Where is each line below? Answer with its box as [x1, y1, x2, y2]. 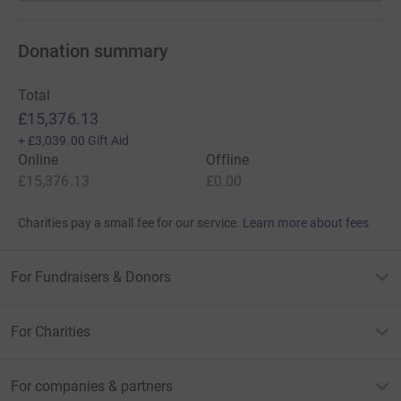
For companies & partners [11, 378, 173, 396]
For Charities [11, 323, 90, 341]
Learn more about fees [243, 216, 370, 231]
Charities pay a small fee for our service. [18, 216, 240, 231]
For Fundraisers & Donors [11, 269, 171, 286]
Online [18, 151, 59, 169]
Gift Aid [87, 133, 130, 149]
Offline [206, 151, 250, 169]
